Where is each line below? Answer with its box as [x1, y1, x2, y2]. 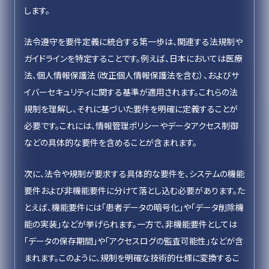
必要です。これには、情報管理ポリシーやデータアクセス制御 [24, 119, 238, 131]
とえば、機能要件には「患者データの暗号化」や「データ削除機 [24, 201, 244, 213]
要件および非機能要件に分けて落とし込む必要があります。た [24, 184, 245, 196]
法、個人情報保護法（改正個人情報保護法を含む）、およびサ [24, 69, 239, 81]
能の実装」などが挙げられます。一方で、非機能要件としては [24, 218, 237, 230]
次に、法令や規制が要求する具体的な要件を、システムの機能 [24, 168, 244, 180]
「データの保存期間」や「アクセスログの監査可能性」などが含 [24, 235, 243, 247]
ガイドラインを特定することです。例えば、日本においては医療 [24, 52, 243, 64]
